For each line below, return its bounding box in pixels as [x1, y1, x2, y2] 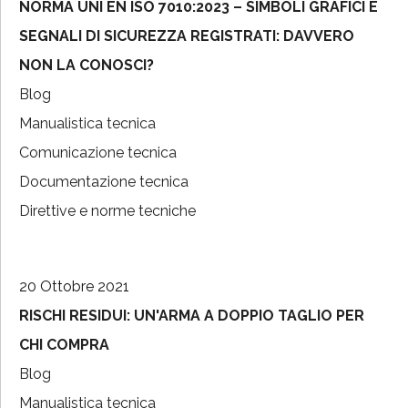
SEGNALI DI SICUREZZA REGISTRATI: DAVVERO [19, 27, 354, 45]
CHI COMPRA [19, 336, 109, 353]
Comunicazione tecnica [19, 144, 177, 161]
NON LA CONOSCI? [19, 56, 154, 74]
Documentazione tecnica [19, 173, 189, 190]
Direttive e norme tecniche [19, 202, 196, 219]
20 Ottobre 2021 [19, 278, 129, 295]
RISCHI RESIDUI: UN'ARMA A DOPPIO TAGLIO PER [19, 307, 364, 324]
